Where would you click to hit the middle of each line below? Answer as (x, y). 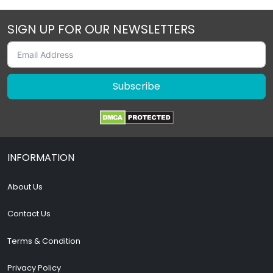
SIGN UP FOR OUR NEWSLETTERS (101, 29)
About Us (25, 186)
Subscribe (136, 86)
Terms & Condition (44, 241)
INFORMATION (41, 157)
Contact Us (29, 214)
